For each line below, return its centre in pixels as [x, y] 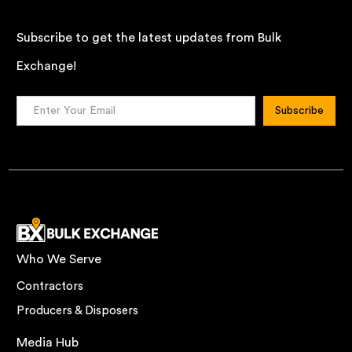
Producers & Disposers [78, 310]
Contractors [50, 286]
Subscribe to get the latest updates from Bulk [149, 38]
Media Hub [48, 342]
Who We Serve [59, 259]
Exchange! [47, 66]
